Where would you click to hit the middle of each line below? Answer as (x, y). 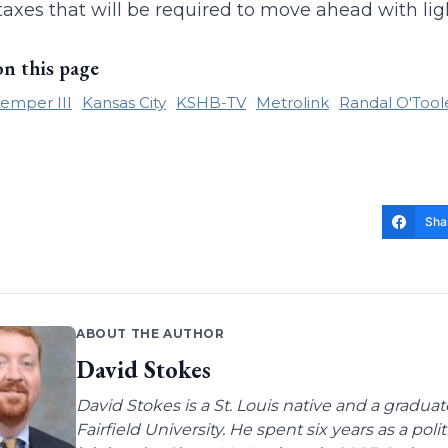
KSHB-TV (210, 102)
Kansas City (123, 102)
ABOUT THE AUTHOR (150, 334)
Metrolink (292, 102)
